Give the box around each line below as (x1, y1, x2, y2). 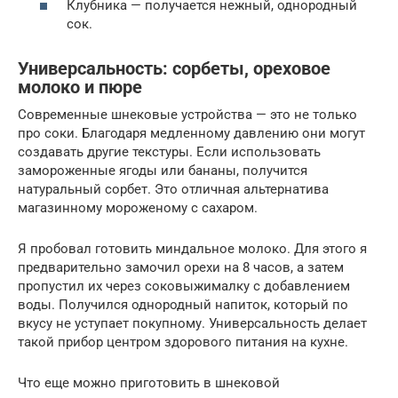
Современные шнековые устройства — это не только (18, 107, 357, 123)
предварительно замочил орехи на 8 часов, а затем (18, 259, 344, 276)
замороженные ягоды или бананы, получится (18, 163, 307, 179)
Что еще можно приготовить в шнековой (18, 375, 280, 392)
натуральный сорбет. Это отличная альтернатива (18, 181, 329, 198)
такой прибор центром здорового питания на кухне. (18, 334, 348, 351)
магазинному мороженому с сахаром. (18, 200, 258, 217)
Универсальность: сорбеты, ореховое (18, 59, 330, 80)
